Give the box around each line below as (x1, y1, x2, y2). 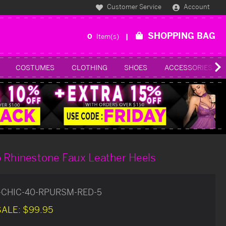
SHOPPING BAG (148, 30, 215, 41)
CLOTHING (71, 63, 107, 72)
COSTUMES (16, 63, 55, 72)
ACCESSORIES (164, 63, 212, 72)
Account (184, 3, 210, 11)
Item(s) (96, 32, 121, 40)
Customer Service (105, 3, 162, 11)
